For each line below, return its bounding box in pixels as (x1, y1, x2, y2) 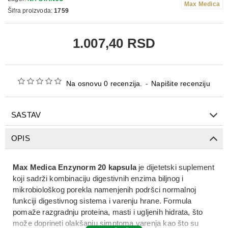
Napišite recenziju (151, 79, 210, 88)
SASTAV (11, 110, 41, 120)
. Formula (159, 196, 192, 206)
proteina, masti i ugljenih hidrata (80, 208, 188, 217)
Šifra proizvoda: (8, 7, 53, 15)
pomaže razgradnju (13, 208, 81, 217)
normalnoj (162, 185, 196, 194)
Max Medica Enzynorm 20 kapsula (13, 163, 136, 172)
